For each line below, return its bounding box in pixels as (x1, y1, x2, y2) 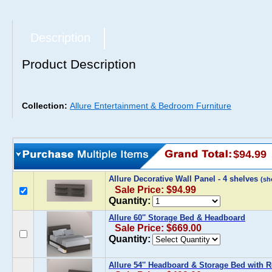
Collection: (22, 101, 70, 110)
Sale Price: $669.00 (115, 223, 202, 233)
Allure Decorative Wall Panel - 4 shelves (109, 174, 260, 183)
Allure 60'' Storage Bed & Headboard (109, 213, 245, 222)
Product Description (22, 57, 136, 71)
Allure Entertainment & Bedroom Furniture (70, 101, 231, 110)
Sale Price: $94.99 (115, 185, 196, 195)
